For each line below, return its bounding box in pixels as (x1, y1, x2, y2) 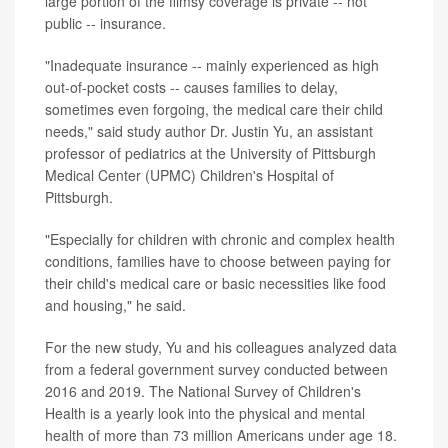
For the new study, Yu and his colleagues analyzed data (45, 336, 397, 357)
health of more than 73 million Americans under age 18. (45, 424, 397, 445)
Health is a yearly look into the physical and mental (45, 402, 365, 423)
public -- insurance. (45, 12, 166, 33)
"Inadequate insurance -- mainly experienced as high (45, 54, 379, 75)
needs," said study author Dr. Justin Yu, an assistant (45, 120, 373, 141)
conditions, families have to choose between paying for (45, 250, 391, 271)
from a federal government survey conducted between (45, 358, 388, 379)
